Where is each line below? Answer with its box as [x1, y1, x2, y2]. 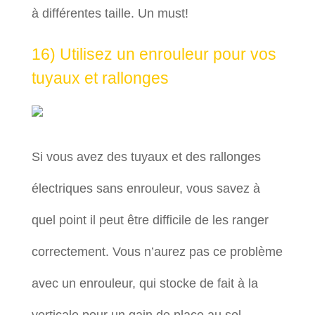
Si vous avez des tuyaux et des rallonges [31, 150, 261, 164]
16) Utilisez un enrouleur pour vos [31, 45, 276, 63]
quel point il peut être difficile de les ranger [31, 213, 269, 227]
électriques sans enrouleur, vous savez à [31, 181, 260, 195]
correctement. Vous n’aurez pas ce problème [31, 245, 283, 259]
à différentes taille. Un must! [31, 6, 188, 20]
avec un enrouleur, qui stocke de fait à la [31, 276, 258, 290]
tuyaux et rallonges [31, 69, 169, 87]
